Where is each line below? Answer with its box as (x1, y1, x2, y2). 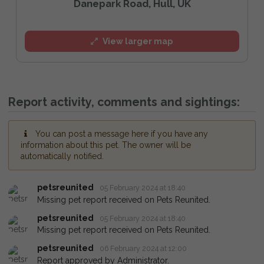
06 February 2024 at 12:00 (100, 244, 187, 253)
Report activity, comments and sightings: (8, 95, 240, 110)
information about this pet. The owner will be (21, 140, 191, 150)
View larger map (103, 36, 173, 46)
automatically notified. (21, 151, 104, 161)
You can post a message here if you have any (35, 129, 208, 139)
